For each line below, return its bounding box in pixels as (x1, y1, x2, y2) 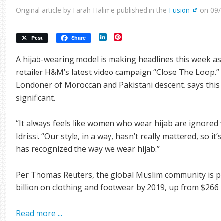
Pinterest (122, 32, 156, 42)
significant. (16, 92, 56, 103)
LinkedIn (107, 32, 139, 42)
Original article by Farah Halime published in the (16, 5, 169, 15)
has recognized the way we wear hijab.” (16, 144, 160, 154)
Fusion (169, 5, 190, 15)
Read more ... (16, 208, 63, 219)
